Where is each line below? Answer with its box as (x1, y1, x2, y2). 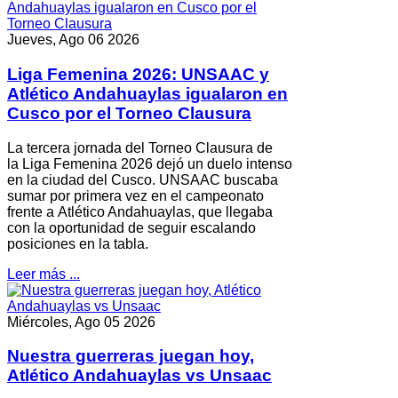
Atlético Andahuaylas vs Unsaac (7, 366, 272, 386)
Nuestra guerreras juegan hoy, (7, 346, 254, 366)
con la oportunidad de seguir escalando (7, 219, 256, 235)
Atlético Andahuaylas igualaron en (7, 84, 288, 103)
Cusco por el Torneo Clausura (7, 103, 251, 123)
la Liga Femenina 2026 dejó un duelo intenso (7, 155, 292, 171)
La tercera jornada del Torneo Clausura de (7, 139, 273, 155)
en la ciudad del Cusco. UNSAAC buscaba (7, 171, 278, 187)
